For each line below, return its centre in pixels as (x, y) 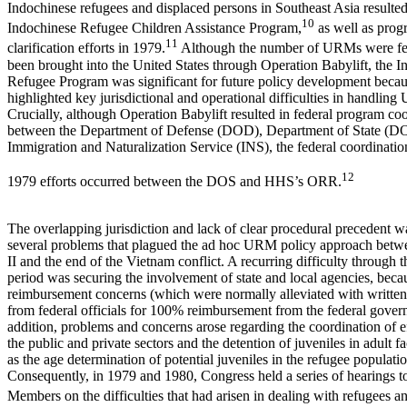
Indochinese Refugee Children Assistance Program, (154, 28)
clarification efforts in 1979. (86, 48)
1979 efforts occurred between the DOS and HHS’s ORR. (174, 181)
